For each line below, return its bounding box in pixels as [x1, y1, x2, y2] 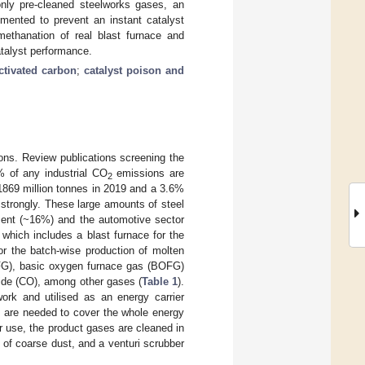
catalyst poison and [84, 64, 184, 77]
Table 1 [141, 275, 178, 288]
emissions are [112, 166, 184, 179]
